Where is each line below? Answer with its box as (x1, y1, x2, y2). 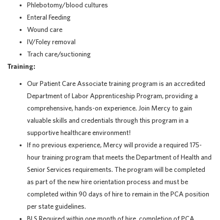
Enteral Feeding (27, 13, 71, 21)
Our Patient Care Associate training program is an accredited (27, 80, 205, 87)
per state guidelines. (27, 202, 86, 210)
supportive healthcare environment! (27, 129, 131, 137)
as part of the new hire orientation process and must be (27, 178, 188, 186)
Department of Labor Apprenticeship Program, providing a (27, 92, 198, 100)
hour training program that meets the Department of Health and (27, 153, 212, 161)
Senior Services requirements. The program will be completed (27, 165, 205, 173)
